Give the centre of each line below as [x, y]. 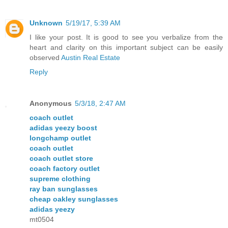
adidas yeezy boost [63, 127]
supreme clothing [60, 178]
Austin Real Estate [91, 57]
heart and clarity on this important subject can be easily [126, 47]
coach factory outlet [65, 168]
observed [45, 57]
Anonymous [51, 103]
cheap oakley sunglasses [74, 199]
